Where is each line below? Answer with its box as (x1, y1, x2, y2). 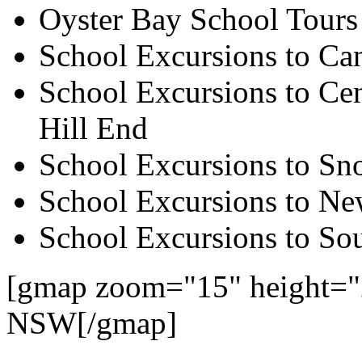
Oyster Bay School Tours (39, 2, 358, 37)
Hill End (39, 111, 148, 146)
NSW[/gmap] (6, 305, 177, 341)
